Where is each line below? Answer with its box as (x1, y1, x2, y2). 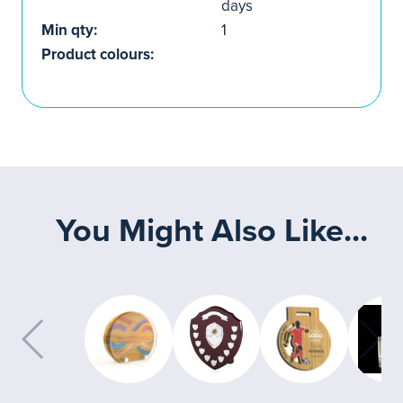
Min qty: (41, 21, 97, 40)
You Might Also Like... (56, 211, 368, 250)
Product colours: (41, 45, 154, 64)
